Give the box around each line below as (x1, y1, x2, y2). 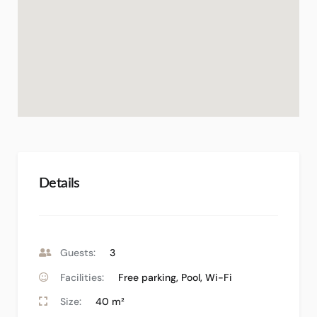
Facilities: (60, 270, 104, 284)
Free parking (118, 270, 176, 284)
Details (39, 176, 80, 190)
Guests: (60, 246, 96, 259)
